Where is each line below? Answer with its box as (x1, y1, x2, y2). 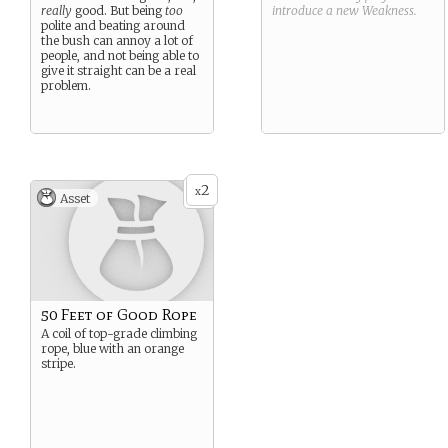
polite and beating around (41, 18, 185, 33)
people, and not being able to (41, 48, 199, 63)
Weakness (362, 3, 414, 18)
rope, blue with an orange (41, 341, 184, 356)
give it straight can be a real (41, 63, 196, 78)
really (41, 3, 72, 18)
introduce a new (272, 3, 362, 18)
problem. (41, 78, 91, 93)
